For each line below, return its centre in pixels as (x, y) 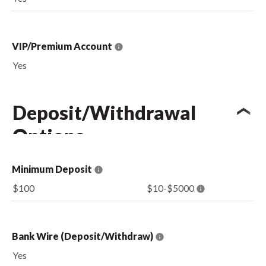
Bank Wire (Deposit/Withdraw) (83, 236)
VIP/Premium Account (63, 46)
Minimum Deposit (53, 169)
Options (48, 136)
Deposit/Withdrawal (104, 113)
